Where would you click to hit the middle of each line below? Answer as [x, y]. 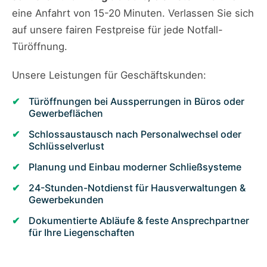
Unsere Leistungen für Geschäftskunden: [109, 75]
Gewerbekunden [66, 200]
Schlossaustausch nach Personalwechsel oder [135, 134]
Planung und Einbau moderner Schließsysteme [135, 167]
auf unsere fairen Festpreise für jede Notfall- [117, 30]
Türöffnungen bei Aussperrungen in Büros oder [136, 102]
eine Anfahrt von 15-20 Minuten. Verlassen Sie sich [133, 13]
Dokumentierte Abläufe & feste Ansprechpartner [139, 221]
